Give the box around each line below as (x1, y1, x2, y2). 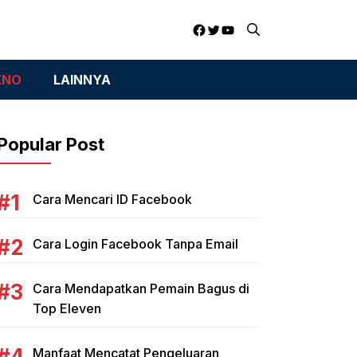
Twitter (206, 20, 252, 37)
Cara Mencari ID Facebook (33, 191, 192, 207)
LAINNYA (53, 72, 111, 88)
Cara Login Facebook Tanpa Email (33, 236, 238, 252)
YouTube (220, 20, 278, 37)
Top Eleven (33, 300, 101, 316)
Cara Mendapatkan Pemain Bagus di (33, 280, 249, 296)
